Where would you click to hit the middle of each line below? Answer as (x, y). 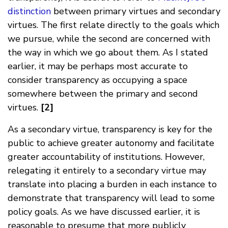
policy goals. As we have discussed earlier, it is (104, 211)
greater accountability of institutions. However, (106, 156)
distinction (29, 11)
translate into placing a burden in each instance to (112, 184)
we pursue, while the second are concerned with (109, 38)
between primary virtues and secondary (136, 11)
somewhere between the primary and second (103, 93)
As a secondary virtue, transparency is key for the (110, 129)
